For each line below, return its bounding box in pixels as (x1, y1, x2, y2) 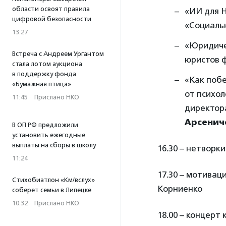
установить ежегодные (12, 131, 85, 139)
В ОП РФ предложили (12, 121, 78, 129)
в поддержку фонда (12, 70, 76, 78)
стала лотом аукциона (12, 60, 82, 68)
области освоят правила (12, 5, 90, 13)
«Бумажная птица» (12, 80, 71, 88)
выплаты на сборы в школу (12, 141, 96, 149)
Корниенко (157, 184, 202, 194)
